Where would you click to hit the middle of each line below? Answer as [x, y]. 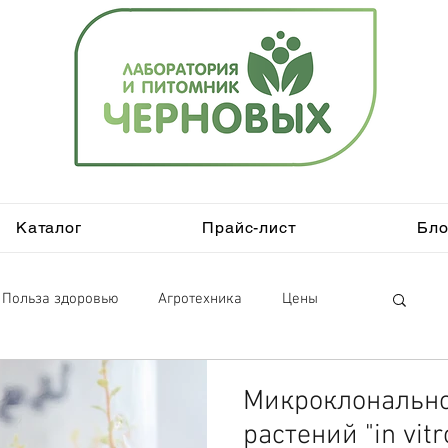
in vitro [50, 379]
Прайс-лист [249, 227]
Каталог [49, 227]
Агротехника [200, 299]
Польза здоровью [60, 299]
